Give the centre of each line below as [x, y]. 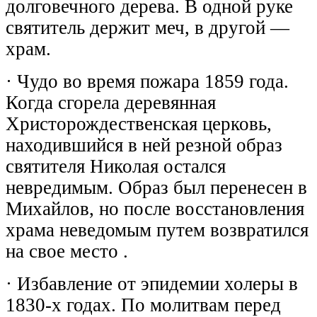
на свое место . [67, 251]
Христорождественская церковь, [139, 123]
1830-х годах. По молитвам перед [143, 305]
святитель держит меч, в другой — [148, 27]
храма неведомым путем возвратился [157, 230]
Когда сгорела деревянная [111, 102]
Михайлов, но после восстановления [155, 208]
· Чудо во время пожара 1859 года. [147, 81]
